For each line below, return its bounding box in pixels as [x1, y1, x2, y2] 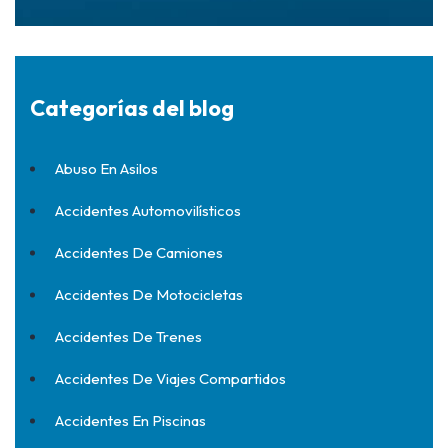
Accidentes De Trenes [55, 327, 202, 346]
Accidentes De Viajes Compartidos [55, 369, 286, 388]
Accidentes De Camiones [55, 243, 223, 262]
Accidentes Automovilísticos [55, 201, 241, 220]
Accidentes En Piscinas [55, 411, 206, 430]
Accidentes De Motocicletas [55, 285, 243, 304]
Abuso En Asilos [55, 159, 158, 178]
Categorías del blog [30, 94, 234, 122]
